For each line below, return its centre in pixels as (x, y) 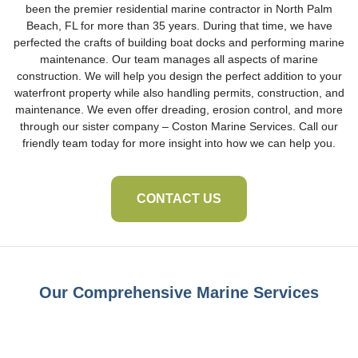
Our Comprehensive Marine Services (179, 292)
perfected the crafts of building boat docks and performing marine (179, 42)
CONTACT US (179, 199)
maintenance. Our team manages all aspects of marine (179, 59)
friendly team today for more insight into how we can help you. (179, 143)
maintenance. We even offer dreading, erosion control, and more (179, 109)
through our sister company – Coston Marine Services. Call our (179, 126)
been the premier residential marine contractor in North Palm (179, 9)
